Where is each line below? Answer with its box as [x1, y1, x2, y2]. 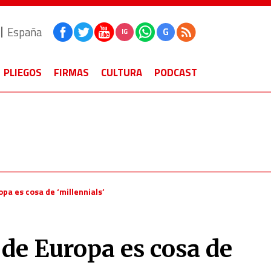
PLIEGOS [4, 65, 42, 80]
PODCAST [154, 65, 197, 80]
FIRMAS [54, 65, 89, 80]
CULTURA [101, 65, 142, 80]
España [7, 23, 42, 41]
